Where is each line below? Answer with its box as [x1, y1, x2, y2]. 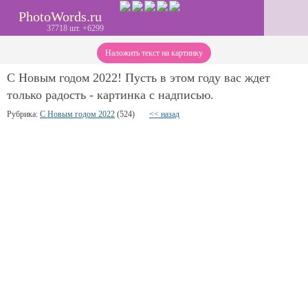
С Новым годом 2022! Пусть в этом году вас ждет [7, 71, 270, 85]
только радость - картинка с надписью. [7, 88, 214, 102]
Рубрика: [7, 109, 40, 119]
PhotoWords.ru [18, 9, 102, 24]
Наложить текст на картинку [105, 48, 203, 58]
